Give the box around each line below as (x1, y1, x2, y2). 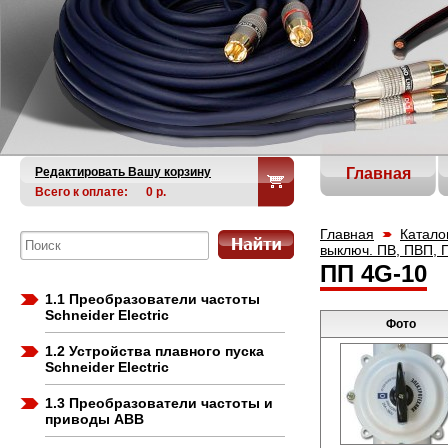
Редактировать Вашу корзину (35, 165, 211, 179)
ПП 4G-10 (320, 260, 427, 287)
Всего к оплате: (35, 185, 131, 199)
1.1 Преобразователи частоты (45, 290, 260, 307)
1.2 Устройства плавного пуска (45, 342, 264, 359)
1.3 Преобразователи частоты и (45, 394, 273, 411)
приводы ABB (45, 410, 144, 427)
